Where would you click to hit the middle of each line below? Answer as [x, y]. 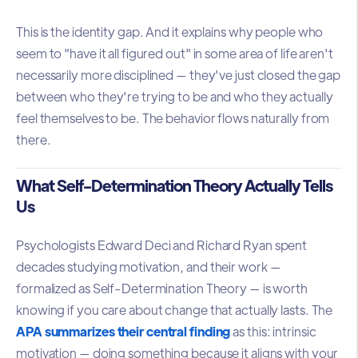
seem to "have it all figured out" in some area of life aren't [175, 53]
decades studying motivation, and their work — [149, 267]
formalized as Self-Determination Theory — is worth [162, 288]
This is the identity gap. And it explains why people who [170, 31]
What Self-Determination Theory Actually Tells [174, 185]
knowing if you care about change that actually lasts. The [175, 310]
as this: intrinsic [274, 332]
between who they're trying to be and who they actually [175, 96]
